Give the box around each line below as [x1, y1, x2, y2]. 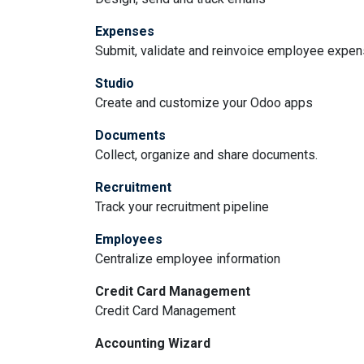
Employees [95, 232, 162, 247]
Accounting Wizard [95, 336, 210, 351]
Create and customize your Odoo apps [95, 95, 313, 110]
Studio [95, 76, 134, 91]
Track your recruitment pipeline [95, 199, 269, 214]
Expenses [95, 24, 154, 39]
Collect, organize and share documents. [95, 147, 318, 162]
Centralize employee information [95, 251, 280, 266]
